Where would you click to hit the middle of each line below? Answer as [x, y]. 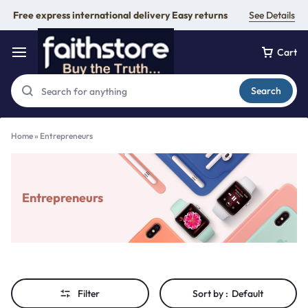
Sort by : [211, 294]
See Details [272, 15]
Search [266, 91]
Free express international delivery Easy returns [120, 15]
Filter [89, 294]
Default [248, 294]
